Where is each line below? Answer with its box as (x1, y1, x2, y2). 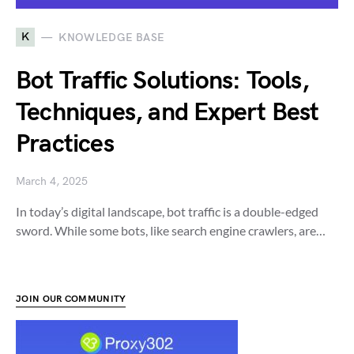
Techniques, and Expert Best (16, 97, 319, 129)
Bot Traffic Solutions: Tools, (16, 66, 309, 97)
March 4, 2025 (16, 175, 88, 189)
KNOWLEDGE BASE (58, 30, 165, 44)
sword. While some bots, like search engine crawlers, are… (16, 223, 326, 239)
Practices (16, 129, 114, 160)
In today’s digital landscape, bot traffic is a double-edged (16, 204, 318, 220)
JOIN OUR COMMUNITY (16, 293, 126, 306)
